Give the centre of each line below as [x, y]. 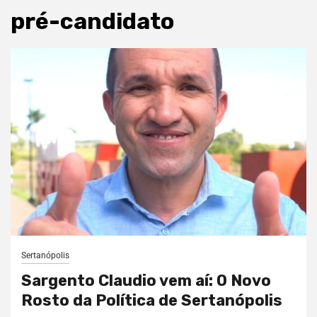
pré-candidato [92, 21]
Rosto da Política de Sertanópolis [152, 300]
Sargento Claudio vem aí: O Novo [146, 280]
